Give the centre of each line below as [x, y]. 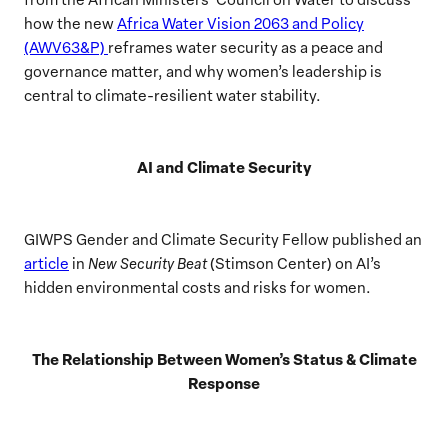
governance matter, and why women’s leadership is [203, 70]
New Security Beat [147, 262]
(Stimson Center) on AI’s [294, 262]
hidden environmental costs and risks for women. [197, 286]
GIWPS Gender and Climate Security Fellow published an [223, 238]
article [46, 262]
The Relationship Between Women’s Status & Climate [224, 358]
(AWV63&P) [66, 46]
